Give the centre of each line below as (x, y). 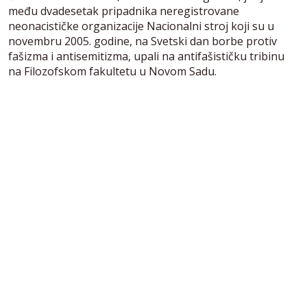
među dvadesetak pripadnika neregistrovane (124, 11)
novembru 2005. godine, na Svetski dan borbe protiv (143, 41)
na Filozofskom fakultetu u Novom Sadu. (112, 71)
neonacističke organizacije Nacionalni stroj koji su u (141, 26)
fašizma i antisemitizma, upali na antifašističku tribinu (146, 56)
